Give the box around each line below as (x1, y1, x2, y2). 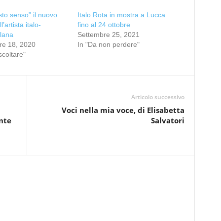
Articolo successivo (131, 93, 184, 101)
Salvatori (150, 115, 184, 125)
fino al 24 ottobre (77, 21, 130, 29)
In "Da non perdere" (77, 40, 140, 48)
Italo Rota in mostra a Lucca (77, 11, 165, 19)
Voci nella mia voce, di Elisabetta (61, 105, 184, 115)
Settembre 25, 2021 (77, 31, 140, 38)
